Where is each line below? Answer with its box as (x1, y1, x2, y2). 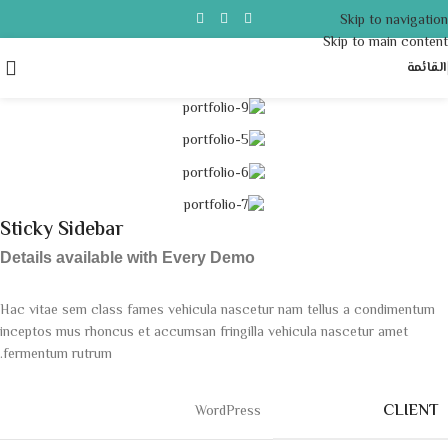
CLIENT (383, 399, 438, 425)
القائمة (407, 57, 446, 78)
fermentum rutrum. (3, 344, 112, 367)
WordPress (195, 401, 261, 424)
